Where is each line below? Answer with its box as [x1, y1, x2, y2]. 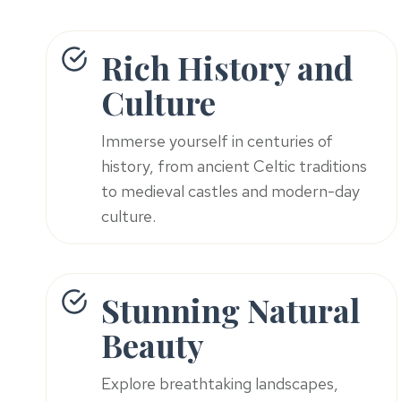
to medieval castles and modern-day [101, 181, 360, 202]
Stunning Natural [101, 288, 360, 332]
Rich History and [101, 46, 353, 90]
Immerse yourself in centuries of [101, 131, 333, 152]
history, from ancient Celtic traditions [101, 156, 367, 177]
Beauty [101, 323, 204, 367]
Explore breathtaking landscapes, [101, 373, 338, 395]
